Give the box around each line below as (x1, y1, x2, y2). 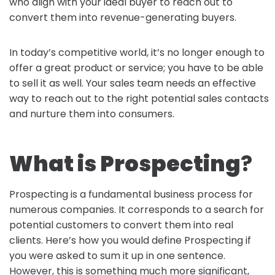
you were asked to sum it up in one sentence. (9, 249, 225, 263)
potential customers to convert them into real (9, 218, 233, 232)
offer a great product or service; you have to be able (9, 61, 263, 75)
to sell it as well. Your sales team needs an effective (9, 76, 256, 90)
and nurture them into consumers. (9, 107, 174, 121)
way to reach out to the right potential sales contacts (9, 91, 269, 106)
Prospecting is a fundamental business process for (9, 187, 253, 201)
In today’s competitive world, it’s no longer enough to (9, 45, 265, 60)
